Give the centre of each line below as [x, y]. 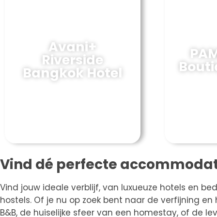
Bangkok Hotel [73, 73]
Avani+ [72, 47]
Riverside [73, 60]
